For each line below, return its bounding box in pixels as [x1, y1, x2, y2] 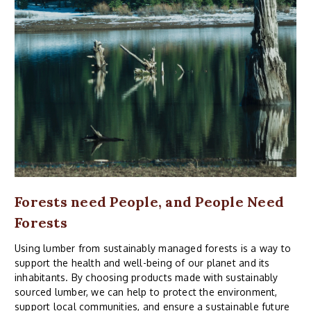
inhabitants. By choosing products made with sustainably [15, 271, 278, 284]
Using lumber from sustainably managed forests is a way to [15, 242, 291, 255]
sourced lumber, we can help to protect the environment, [15, 286, 278, 299]
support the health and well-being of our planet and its [15, 257, 270, 269]
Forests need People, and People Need [15, 193, 284, 211]
